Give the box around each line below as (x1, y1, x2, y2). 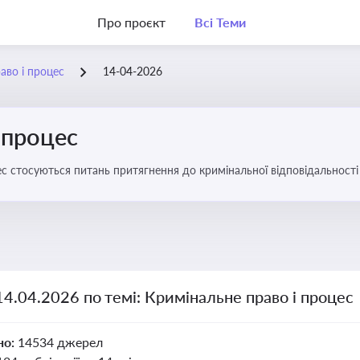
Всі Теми (194, 14, 246, 30)
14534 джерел (17, 334, 103, 350)
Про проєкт (97, 14, 166, 30)
